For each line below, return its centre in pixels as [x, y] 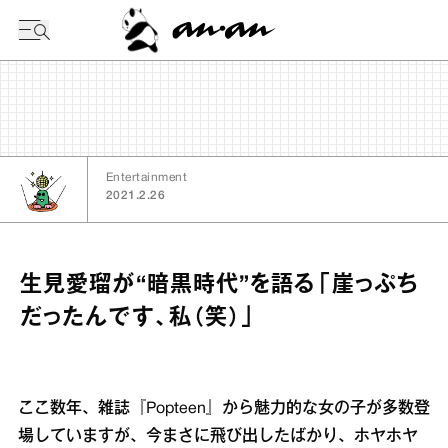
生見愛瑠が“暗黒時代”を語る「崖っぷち [219, 285]
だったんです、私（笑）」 [138, 318]
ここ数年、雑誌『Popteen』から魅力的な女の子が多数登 [224, 409]
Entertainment [147, 177]
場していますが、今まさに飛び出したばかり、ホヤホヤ [218, 437]
